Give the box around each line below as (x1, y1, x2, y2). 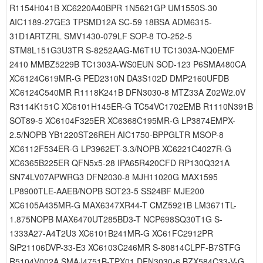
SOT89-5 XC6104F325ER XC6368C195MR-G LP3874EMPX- (9, 114, 235, 126)
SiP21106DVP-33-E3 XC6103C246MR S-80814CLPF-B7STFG (9, 241, 241, 253)
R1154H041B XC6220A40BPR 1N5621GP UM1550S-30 (9, 2, 217, 14)
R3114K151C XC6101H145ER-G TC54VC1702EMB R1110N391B (9, 100, 253, 112)
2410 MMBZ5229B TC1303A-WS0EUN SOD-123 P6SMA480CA (9, 58, 246, 70)
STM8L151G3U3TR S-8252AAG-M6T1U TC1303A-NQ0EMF (9, 44, 235, 56)
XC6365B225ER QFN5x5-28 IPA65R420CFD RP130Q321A (9, 157, 230, 168)
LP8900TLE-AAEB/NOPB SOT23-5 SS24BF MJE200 (9, 185, 204, 197)
